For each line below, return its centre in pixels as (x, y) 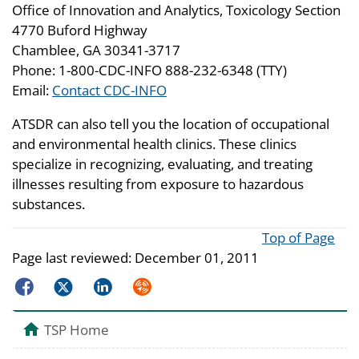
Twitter (72, 284)
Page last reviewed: (73, 258)
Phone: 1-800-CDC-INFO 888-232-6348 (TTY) (149, 71)
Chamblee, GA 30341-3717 (96, 50)
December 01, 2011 (197, 258)
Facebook (41, 284)
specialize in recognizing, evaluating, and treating (162, 164)
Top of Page (298, 238)
